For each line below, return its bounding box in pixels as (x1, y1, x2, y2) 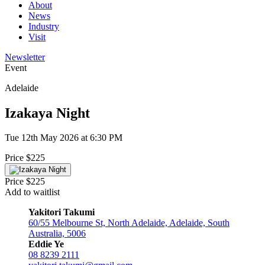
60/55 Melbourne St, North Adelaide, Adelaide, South (28, 218, 230, 228)
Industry (28, 21, 59, 31)
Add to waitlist (5, 187, 60, 198)
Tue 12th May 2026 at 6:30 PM (5, 132, 122, 143)
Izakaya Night (5, 105, 90, 121)
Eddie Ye (28, 239, 64, 250)
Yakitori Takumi (28, 207, 95, 218)
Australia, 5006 (28, 228, 86, 239)
